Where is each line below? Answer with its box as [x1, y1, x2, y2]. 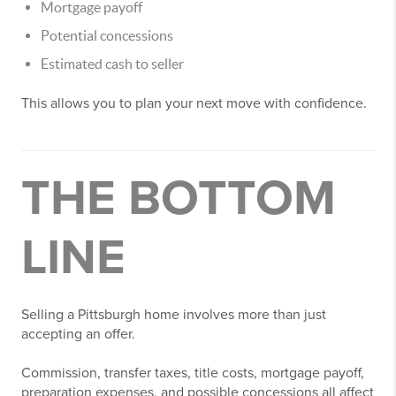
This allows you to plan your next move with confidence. [21, 95, 367, 113]
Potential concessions [41, 27, 173, 44]
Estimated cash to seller [41, 56, 184, 72]
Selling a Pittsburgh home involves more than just [21, 306, 326, 324]
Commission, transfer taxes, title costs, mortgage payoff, [21, 364, 364, 383]
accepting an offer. [21, 325, 135, 344]
